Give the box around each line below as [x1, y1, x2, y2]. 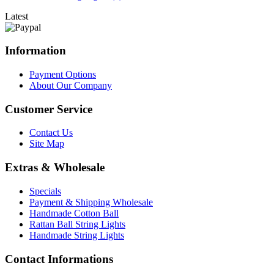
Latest [5, 10, 28, 21]
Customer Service [5, 102, 92, 116]
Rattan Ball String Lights [29, 218, 125, 229]
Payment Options [29, 68, 96, 80]
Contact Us [29, 127, 73, 138]
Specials [29, 185, 61, 196]
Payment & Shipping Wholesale [29, 196, 153, 207]
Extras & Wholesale [5, 161, 105, 174]
